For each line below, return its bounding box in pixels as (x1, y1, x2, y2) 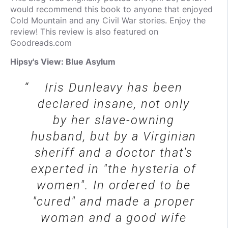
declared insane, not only (37, 97, 190, 111)
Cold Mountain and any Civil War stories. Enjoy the (10, 15, 206, 26)
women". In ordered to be (37, 178, 191, 193)
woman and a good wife (41, 211, 187, 225)
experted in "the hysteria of (31, 162, 196, 177)
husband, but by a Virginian (31, 129, 197, 144)
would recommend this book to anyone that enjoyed (10, 4, 213, 15)
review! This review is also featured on (10, 26, 158, 37)
